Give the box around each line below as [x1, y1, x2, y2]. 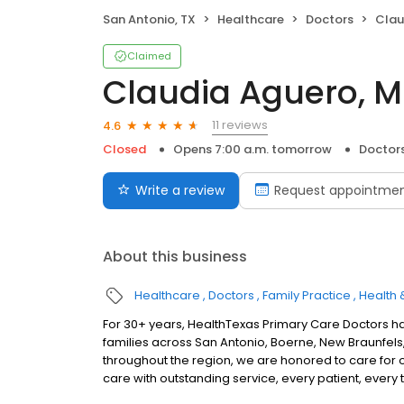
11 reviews [212, 116, 268, 134]
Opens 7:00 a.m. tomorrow [173, 141, 332, 159]
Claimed [127, 49, 171, 64]
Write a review [135, 181, 225, 200]
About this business [103, 246, 247, 268]
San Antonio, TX [103, 11, 196, 29]
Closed [103, 141, 146, 159]
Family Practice [262, 287, 351, 305]
